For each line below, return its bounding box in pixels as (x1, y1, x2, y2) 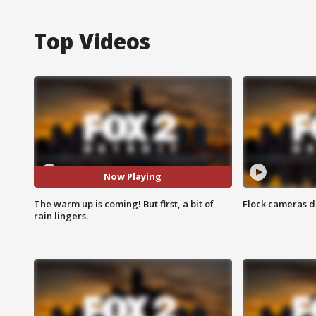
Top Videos (34, 26, 150, 56)
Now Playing (104, 170, 162, 183)
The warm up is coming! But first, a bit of (34, 197, 214, 210)
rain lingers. (34, 209, 88, 222)
